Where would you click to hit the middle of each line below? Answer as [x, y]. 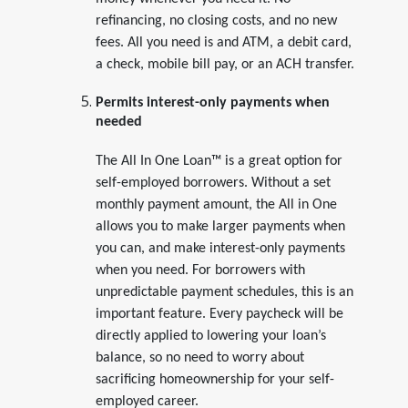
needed [118, 124]
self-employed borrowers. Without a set [213, 183]
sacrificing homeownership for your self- [214, 379]
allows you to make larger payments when [220, 226]
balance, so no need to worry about [199, 357]
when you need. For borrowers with [200, 270]
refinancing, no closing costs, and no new [216, 20]
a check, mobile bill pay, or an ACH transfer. [224, 64]
